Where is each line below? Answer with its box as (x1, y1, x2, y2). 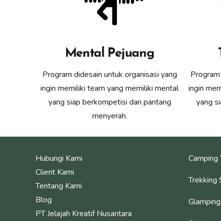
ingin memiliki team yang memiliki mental (40, 82, 179, 94)
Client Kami (36, 166, 74, 178)
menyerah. (92, 110, 127, 121)
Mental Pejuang (65, 46, 154, 60)
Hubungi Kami (36, 152, 82, 164)
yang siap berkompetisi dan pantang (48, 96, 171, 108)
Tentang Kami (36, 180, 82, 191)
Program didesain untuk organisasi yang (42, 69, 177, 80)
